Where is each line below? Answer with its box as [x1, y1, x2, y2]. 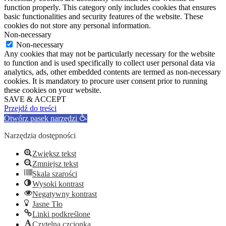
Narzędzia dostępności [4, 131, 76, 140]
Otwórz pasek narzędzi [4, 114, 77, 123]
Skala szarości [32, 169, 77, 178]
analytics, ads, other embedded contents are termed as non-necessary [4, 67, 221, 76]
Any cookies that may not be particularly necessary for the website [4, 49, 215, 58]
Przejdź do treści [4, 103, 56, 112]
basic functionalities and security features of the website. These [4, 12, 203, 21]
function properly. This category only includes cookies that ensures [4, 3, 216, 12]
